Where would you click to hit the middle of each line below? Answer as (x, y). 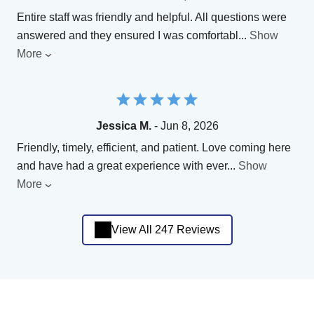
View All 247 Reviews (165, 230)
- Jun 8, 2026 (185, 125)
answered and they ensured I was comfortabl (128, 35)
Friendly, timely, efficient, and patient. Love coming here (154, 147)
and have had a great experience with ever (122, 165)
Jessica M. (123, 125)
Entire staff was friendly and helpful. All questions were (152, 17)
